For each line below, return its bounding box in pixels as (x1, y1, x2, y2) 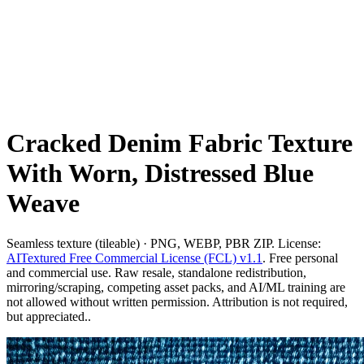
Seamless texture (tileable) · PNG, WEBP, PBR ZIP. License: (6, 236, 321, 250)
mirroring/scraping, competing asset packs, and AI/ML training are (6, 279, 345, 294)
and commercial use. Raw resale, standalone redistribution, (6, 265, 306, 279)
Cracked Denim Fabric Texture (6, 128, 353, 158)
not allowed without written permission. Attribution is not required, (6, 294, 348, 309)
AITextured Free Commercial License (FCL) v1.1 (6, 250, 262, 265)
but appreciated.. (6, 309, 91, 323)
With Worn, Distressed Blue (6, 158, 314, 188)
